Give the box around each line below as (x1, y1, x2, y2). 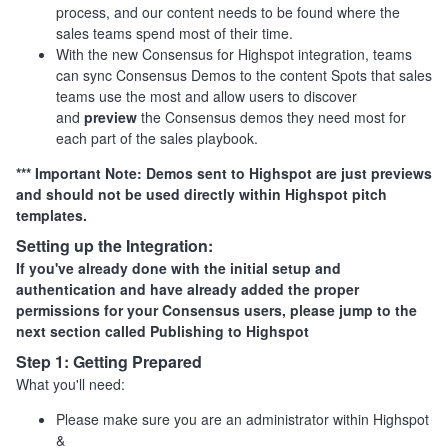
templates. (16, 204, 87, 225)
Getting (73, 349, 128, 373)
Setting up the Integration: (16, 233, 213, 257)
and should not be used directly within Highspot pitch (16, 183, 387, 204)
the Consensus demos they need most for (141, 106, 406, 127)
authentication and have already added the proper (16, 278, 359, 299)
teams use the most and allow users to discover (56, 85, 357, 106)
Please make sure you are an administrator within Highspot (56, 408, 429, 429)
